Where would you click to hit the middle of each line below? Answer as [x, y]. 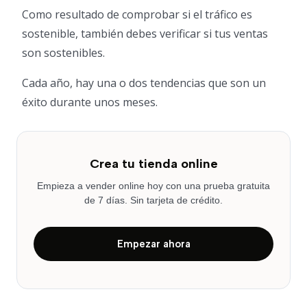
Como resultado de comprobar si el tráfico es [137, 15]
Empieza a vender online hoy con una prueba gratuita [153, 186]
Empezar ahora [153, 244]
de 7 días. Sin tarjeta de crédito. [153, 200]
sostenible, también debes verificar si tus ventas [145, 34]
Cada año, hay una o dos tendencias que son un [144, 83]
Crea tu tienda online [153, 164]
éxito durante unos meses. [90, 102]
